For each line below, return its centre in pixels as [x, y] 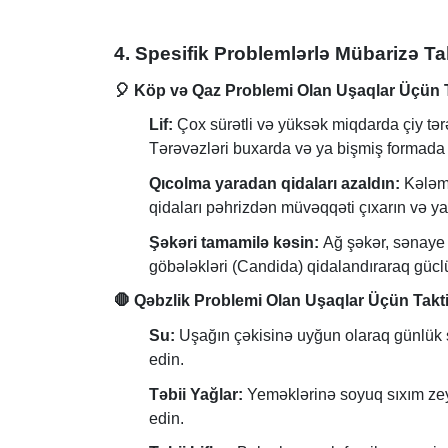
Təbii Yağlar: [196, 394]
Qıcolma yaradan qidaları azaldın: [274, 183]
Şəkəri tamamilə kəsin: [234, 242]
